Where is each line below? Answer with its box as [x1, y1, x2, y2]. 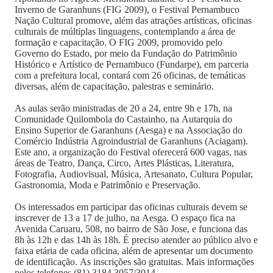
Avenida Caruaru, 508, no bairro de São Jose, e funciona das [15, 224, 247, 234]
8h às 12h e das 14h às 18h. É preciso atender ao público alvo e [15, 235, 258, 245]
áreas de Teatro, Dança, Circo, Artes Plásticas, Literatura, [15, 158, 234, 168]
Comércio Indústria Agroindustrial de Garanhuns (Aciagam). [15, 136, 248, 146]
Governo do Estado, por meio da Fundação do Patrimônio [15, 48, 237, 58]
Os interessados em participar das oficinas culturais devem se [15, 202, 247, 212]
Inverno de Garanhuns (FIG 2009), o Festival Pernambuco [15, 4, 239, 15]
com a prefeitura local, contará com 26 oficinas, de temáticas [15, 70, 246, 80]
